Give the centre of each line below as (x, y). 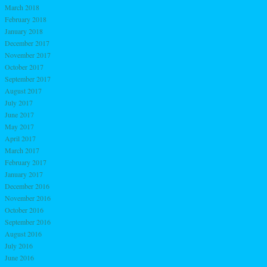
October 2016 (24, 209)
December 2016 (27, 186)
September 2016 (28, 221)
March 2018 (22, 7)
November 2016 (28, 198)
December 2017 (27, 43)
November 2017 (28, 55)
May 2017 (19, 126)
